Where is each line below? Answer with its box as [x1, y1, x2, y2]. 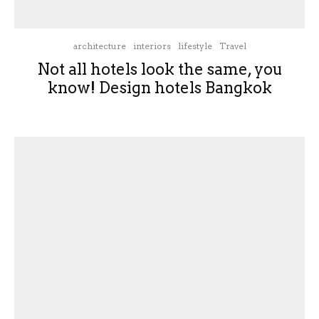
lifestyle [177, 41, 212, 51]
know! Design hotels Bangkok [47, 78, 272, 97]
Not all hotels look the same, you [36, 60, 283, 78]
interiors [132, 41, 171, 51]
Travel [219, 41, 246, 51]
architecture [73, 41, 126, 51]
